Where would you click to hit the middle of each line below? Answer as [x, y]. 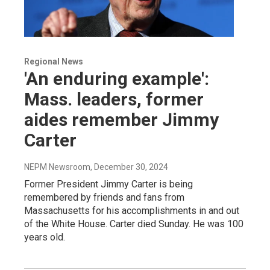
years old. [45, 237]
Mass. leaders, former [114, 99]
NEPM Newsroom [57, 167]
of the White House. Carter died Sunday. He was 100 [134, 224]
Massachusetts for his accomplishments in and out [132, 210]
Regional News [54, 61]
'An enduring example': [117, 78]
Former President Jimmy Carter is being [108, 184]
